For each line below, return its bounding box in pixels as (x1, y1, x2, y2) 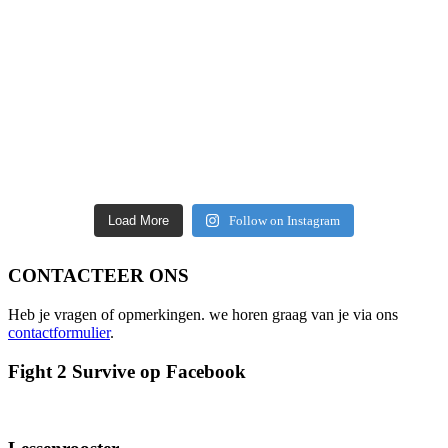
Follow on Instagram (229, 212, 341, 228)
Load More (107, 212, 169, 228)
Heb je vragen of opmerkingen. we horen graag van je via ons (8, 306, 398, 324)
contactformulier (8, 324, 110, 342)
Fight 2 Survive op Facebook (8, 360, 246, 382)
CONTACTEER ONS (8, 265, 189, 287)
